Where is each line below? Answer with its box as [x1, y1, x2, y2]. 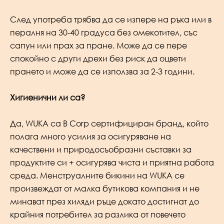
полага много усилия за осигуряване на [10, 131, 171, 141]
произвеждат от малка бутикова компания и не [10, 183, 199, 193]
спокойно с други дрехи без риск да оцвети [10, 53, 186, 64]
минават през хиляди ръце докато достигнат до [10, 196, 199, 206]
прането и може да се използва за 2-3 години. [10, 66, 194, 77]
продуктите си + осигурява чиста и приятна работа [10, 157, 214, 167]
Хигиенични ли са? [10, 92, 85, 102]
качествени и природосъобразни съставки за [10, 144, 191, 154]
